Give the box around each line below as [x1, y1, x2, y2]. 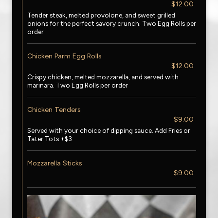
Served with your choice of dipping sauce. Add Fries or [27, 127, 190, 134]
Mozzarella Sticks [27, 159, 82, 167]
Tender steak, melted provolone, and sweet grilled [27, 11, 175, 19]
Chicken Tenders [27, 105, 81, 114]
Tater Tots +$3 [27, 135, 72, 143]
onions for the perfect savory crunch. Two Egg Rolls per [27, 19, 196, 27]
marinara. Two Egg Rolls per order [27, 81, 128, 89]
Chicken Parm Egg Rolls [27, 52, 102, 60]
